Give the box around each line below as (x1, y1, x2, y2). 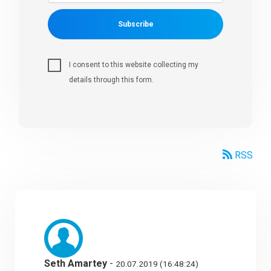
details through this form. (69, 76, 154, 85)
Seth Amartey (44, 258, 108, 270)
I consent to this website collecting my (69, 60, 199, 70)
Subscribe (117, 20, 154, 29)
